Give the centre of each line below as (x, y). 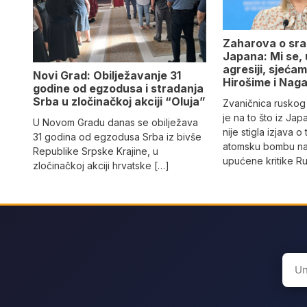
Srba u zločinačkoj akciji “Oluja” (119, 101)
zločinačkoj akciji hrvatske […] (101, 165)
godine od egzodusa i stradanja (118, 88)
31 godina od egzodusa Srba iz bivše (117, 136)
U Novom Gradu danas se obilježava (115, 122)
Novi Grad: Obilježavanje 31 (107, 75)
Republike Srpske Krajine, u (96, 151)
